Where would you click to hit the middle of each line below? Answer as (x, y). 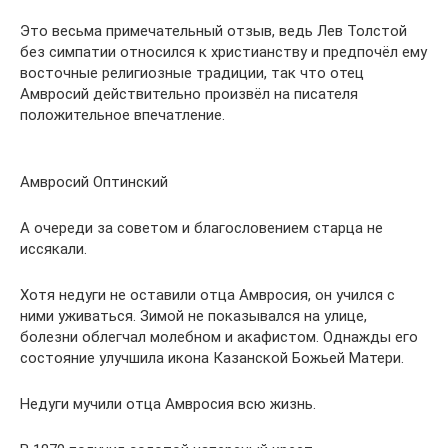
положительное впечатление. (122, 114)
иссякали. (53, 248)
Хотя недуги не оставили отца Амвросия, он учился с (207, 294)
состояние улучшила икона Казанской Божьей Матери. (212, 357)
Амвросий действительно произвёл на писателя (189, 93)
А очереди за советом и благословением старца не (201, 227)
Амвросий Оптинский (94, 181)
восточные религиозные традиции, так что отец (192, 72)
